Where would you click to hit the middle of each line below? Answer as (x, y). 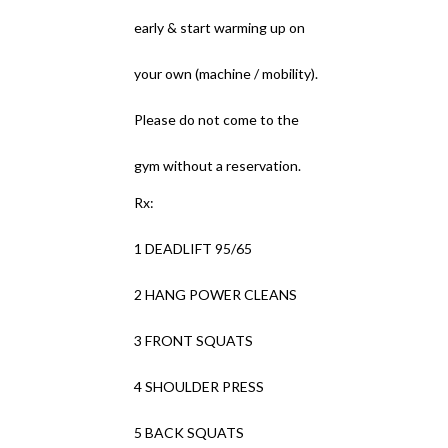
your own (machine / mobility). (226, 73)
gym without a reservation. (218, 165)
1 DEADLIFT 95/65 (193, 248)
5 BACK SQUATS (189, 432)
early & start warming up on (220, 27)
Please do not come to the (217, 119)
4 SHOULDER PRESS (199, 386)
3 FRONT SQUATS (194, 340)
